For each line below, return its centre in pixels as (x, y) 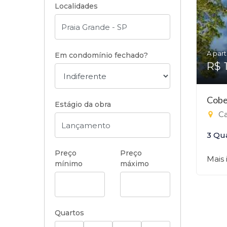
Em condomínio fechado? (101, 55)
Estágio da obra (83, 104)
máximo (135, 164)
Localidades (76, 6)
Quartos (69, 213)
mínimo (69, 164)
